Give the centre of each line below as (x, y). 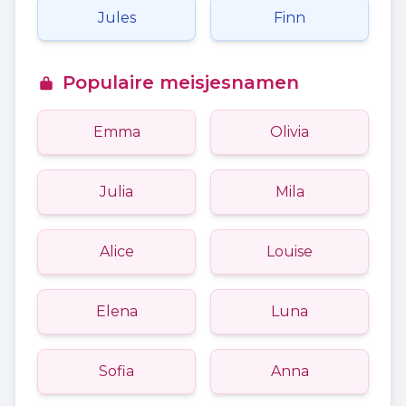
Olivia (290, 132)
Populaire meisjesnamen (181, 82)
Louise (290, 251)
